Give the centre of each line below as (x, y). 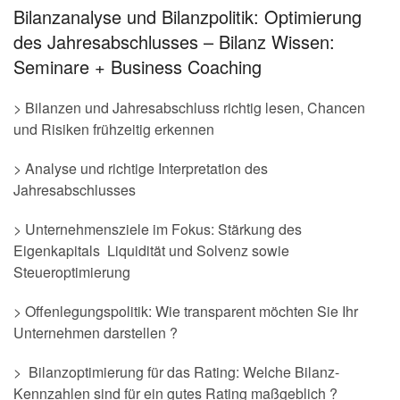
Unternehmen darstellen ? (96, 332)
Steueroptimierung (72, 271)
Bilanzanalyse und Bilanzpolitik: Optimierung (187, 16)
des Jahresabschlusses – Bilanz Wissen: (174, 41)
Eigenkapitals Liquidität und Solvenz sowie (151, 250)
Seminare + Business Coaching (137, 66)
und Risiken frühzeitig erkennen (114, 129)
